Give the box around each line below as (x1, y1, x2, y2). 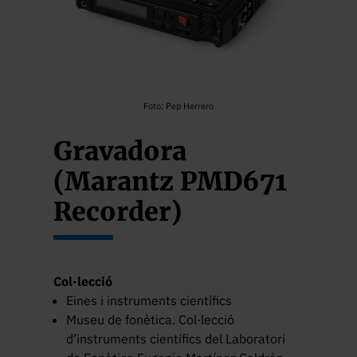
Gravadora (53, 135, 187, 167)
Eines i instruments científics (66, 292, 233, 308)
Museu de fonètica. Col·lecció (66, 311, 235, 328)
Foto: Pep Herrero (143, 100, 214, 112)
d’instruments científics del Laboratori (66, 330, 286, 347)
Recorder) (53, 195, 182, 228)
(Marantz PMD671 (53, 165, 288, 198)
